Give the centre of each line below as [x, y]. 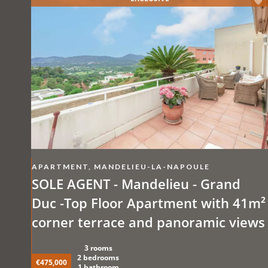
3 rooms [98, 248]
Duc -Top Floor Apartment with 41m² [149, 203]
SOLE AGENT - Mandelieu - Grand [136, 184]
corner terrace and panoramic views [247, 222]
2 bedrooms [98, 258]
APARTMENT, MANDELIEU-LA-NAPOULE [121, 167]
